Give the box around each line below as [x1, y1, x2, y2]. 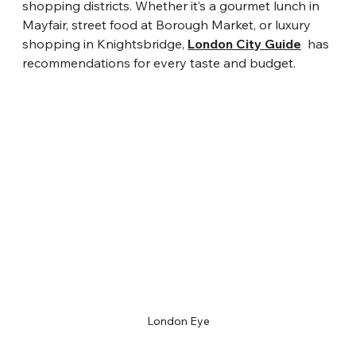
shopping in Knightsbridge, [22, 36, 188, 52]
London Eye [146, 314, 210, 329]
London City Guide [188, 36, 302, 52]
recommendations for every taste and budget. [22, 55, 296, 72]
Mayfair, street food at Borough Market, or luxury [22, 17, 315, 33]
